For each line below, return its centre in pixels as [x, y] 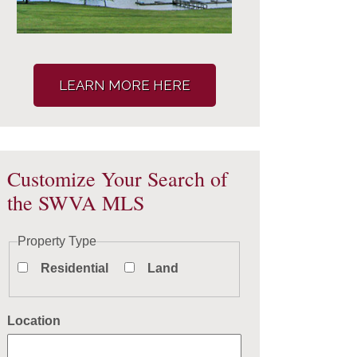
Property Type [57, 241]
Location [34, 321]
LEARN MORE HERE [124, 85]
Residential [75, 268]
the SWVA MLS [76, 202]
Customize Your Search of [118, 178]
